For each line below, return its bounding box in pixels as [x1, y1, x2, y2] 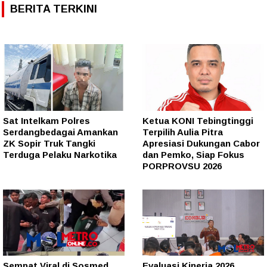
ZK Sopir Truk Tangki [3, 138, 95, 148]
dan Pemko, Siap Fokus [142, 149, 244, 160]
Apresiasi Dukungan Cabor [142, 138, 260, 148]
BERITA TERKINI [10, 3, 97, 15]
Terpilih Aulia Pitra [142, 126, 223, 137]
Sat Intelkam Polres [3, 115, 90, 126]
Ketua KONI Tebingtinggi [142, 115, 253, 126]
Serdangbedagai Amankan [3, 126, 118, 137]
